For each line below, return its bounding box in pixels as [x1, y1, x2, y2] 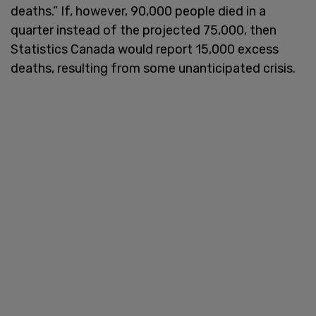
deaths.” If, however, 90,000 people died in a [11, 3, 266, 19]
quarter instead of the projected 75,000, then [11, 22, 276, 38]
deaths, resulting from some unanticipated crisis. [11, 60, 298, 76]
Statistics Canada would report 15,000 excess [11, 41, 279, 57]
